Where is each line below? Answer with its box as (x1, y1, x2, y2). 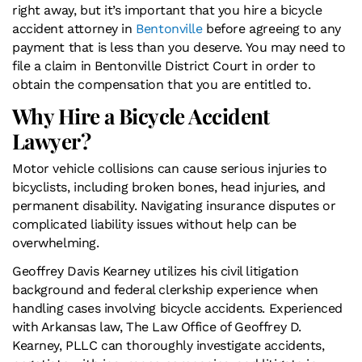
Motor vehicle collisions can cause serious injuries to (12, 160, 327, 176)
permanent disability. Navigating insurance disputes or (12, 197, 336, 213)
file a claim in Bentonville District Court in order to (12, 57, 316, 74)
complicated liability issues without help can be (12, 216, 297, 232)
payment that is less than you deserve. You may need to (12, 39, 346, 55)
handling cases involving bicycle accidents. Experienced (12, 300, 343, 316)
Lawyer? (12, 126, 91, 155)
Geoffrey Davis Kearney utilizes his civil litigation (12, 263, 299, 279)
